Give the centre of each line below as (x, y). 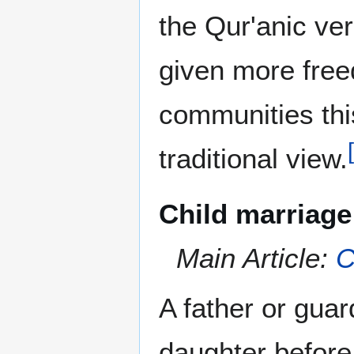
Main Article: (256, 258)
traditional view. (253, 159)
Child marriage (255, 214)
